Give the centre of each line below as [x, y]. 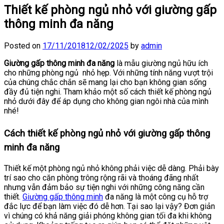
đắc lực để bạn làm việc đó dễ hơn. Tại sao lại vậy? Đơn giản [109, 206]
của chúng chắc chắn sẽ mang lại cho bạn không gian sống [105, 82]
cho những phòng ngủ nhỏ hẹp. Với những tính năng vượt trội [108, 72]
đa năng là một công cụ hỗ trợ [155, 196]
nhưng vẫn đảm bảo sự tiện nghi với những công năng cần [104, 187]
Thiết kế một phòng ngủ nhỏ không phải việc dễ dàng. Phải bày [111, 168]
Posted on [23, 45]
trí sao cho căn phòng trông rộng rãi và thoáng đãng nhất [101, 177]
